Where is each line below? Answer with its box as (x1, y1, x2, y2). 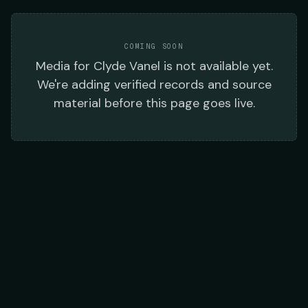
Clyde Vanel (93, 58, 160, 74)
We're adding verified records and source (36, 76, 272, 93)
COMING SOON (124, 42, 184, 51)
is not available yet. (159, 58, 273, 74)
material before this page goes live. (53, 95, 255, 111)
